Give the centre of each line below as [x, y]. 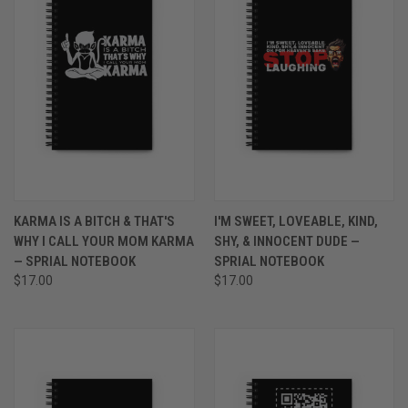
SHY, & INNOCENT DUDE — [286, 241]
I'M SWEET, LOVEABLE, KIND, [296, 221]
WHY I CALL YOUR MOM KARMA [104, 241]
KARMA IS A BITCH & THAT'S [94, 221]
